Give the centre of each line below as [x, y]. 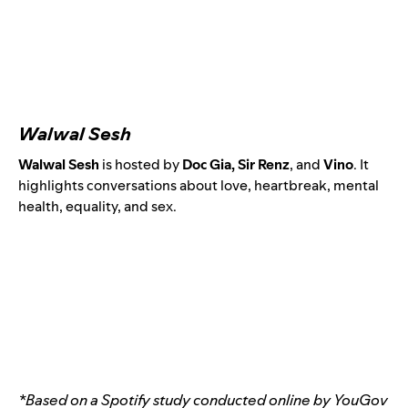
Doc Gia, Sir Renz [236, 165]
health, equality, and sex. [97, 207]
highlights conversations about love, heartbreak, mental [199, 186]
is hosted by [141, 165]
